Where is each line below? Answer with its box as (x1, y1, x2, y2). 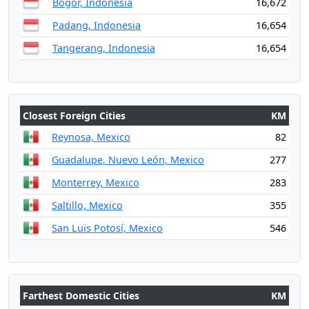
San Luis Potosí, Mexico (52, 221, 163, 235)
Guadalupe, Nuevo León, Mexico (52, 153, 204, 166)
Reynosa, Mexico (52, 130, 130, 143)
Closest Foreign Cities (23, 109, 126, 122)
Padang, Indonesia (52, 19, 141, 32)
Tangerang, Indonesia (52, 41, 155, 54)
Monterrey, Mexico (52, 176, 139, 189)
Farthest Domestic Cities (23, 289, 139, 302)
